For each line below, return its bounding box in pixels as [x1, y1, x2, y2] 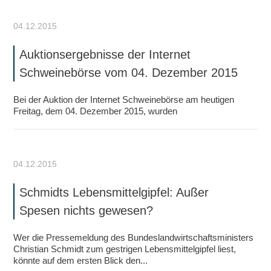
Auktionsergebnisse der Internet [19, 48, 191, 61]
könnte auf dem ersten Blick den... [13, 255, 148, 266]
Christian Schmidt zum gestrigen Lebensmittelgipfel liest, [13, 244, 237, 254]
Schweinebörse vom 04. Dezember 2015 [19, 66, 238, 79]
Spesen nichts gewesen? [19, 204, 154, 217]
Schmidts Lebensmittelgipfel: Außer [19, 186, 209, 199]
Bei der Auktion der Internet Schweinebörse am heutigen [13, 94, 235, 105]
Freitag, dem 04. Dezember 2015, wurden [13, 106, 178, 116]
